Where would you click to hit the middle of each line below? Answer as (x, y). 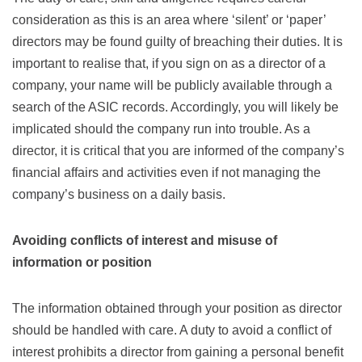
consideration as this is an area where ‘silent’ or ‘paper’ (169, 19)
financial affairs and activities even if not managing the (166, 172)
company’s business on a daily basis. (119, 194)
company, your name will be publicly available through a (172, 85)
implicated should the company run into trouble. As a (161, 128)
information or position (82, 262)
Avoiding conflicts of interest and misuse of (145, 240)
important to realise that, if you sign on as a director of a (169, 63)
